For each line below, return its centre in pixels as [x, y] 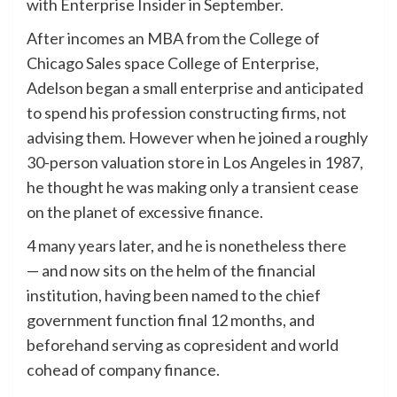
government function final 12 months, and [171, 319]
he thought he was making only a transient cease [193, 187]
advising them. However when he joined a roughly [197, 137]
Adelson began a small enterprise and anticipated [195, 87]
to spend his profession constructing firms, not [187, 112]
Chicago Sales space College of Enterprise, [173, 62]
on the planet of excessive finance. [145, 211]
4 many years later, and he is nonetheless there [187, 245]
